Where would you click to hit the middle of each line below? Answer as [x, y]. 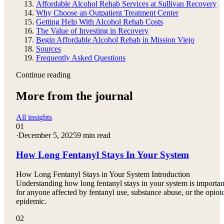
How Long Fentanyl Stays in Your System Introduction [103, 174]
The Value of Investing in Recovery [92, 31]
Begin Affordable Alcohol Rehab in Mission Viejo [115, 40]
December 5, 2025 [48, 135]
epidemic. [31, 201]
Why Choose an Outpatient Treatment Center [107, 13]
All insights [34, 117]
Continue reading [43, 75]
